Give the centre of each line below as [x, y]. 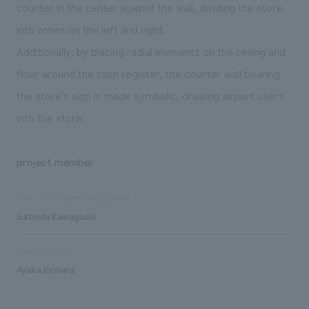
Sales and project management [73, 198]
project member [55, 161]
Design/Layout [43, 251]
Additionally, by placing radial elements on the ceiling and [151, 51]
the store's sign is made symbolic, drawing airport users [150, 95]
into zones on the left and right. [91, 29]
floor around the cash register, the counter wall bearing [148, 73]
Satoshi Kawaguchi [56, 216]
